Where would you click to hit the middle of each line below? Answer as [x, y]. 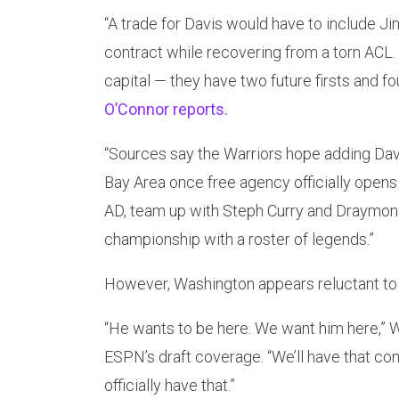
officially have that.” [170, 386]
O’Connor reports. [166, 110]
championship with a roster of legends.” [239, 240]
